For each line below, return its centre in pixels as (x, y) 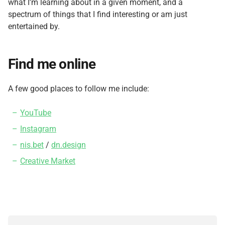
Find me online (52, 64)
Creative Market (48, 161)
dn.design (69, 145)
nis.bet (32, 145)
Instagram (38, 129)
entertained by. (34, 26)
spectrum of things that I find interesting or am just (98, 14)
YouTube (36, 113)
